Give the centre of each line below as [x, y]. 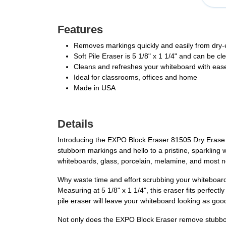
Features [80, 30]
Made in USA [95, 88]
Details [75, 124]
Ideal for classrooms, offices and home [135, 77]
